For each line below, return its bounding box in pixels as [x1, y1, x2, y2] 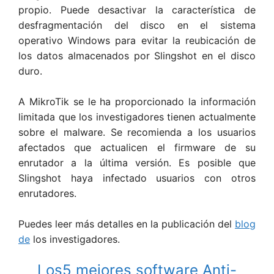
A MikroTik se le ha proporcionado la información [18, 95, 256, 108]
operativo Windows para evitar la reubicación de [18, 34, 256, 46]
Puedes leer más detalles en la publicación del [18, 217, 235, 230]
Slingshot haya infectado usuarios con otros [18, 171, 256, 184]
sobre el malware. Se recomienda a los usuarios [18, 125, 256, 138]
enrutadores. [18, 187, 76, 199]
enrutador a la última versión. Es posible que [18, 156, 256, 169]
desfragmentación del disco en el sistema [18, 18, 256, 31]
